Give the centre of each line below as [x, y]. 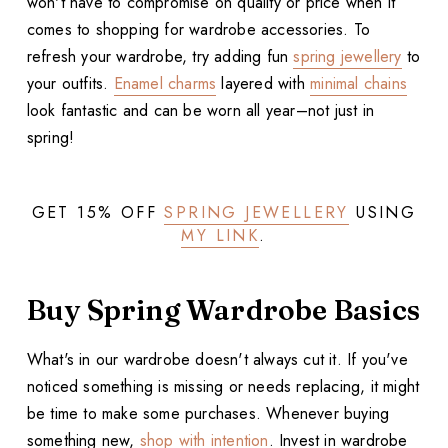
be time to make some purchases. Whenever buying [208, 414]
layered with [263, 84]
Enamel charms [165, 84]
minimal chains [358, 84]
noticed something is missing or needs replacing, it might [223, 387]
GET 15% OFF [98, 212]
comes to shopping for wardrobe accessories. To [198, 30]
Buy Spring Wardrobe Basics [223, 310]
